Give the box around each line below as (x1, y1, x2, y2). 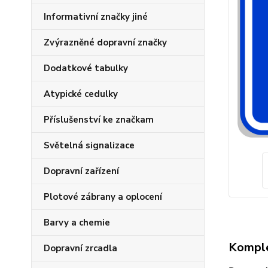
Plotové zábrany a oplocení (44, 191, 162, 203)
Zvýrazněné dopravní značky (44, 36, 167, 48)
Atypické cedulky (44, 88, 118, 100)
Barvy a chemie (44, 217, 110, 229)
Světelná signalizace (44, 139, 135, 151)
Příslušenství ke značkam (44, 114, 154, 126)
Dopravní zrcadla (44, 242, 117, 254)
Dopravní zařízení (44, 165, 119, 177)
